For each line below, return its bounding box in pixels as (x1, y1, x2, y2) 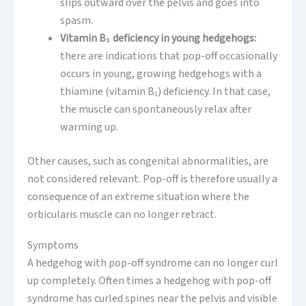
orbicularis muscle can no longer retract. (27, 206, 217, 222)
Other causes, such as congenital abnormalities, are (27, 153, 268, 169)
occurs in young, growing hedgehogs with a (60, 66, 262, 81)
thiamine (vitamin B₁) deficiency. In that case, (60, 83, 270, 99)
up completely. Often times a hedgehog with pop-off (27, 273, 271, 288)
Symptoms (27, 237, 79, 253)
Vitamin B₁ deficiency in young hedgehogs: (60, 30, 256, 46)
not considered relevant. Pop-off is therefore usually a (27, 171, 277, 186)
